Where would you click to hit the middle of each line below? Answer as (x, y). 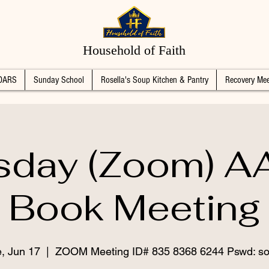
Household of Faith (134, 50)
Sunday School (59, 80)
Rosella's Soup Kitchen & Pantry (154, 80)
